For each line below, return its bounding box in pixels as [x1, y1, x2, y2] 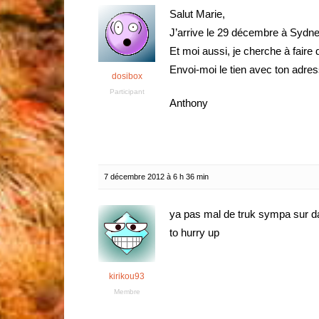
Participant [109, 88, 145, 95]
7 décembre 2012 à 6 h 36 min [104, 172, 209, 181]
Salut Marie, [169, 8, 225, 20]
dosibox [111, 71, 142, 81]
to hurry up [169, 226, 219, 239]
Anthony [169, 97, 208, 109]
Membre [113, 288, 140, 296]
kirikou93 [109, 271, 145, 281]
